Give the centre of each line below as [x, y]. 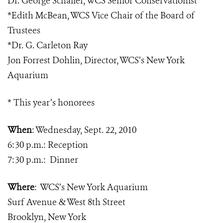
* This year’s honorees [51, 103]
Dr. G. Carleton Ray [50, 45]
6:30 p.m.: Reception [48, 145]
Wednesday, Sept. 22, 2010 [86, 130]
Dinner [64, 160]
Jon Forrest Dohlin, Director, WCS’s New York [96, 60]
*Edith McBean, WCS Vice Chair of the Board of [101, 15]
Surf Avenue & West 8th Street [66, 202]
